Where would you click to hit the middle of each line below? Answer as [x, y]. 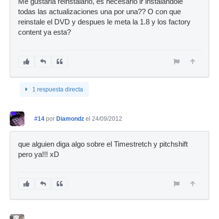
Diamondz [70, 119]
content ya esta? [44, 32]
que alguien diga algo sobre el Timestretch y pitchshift [103, 144]
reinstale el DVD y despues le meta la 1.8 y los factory [104, 22]
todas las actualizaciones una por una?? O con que [99, 12]
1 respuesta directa [58, 89]
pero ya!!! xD [39, 154]
